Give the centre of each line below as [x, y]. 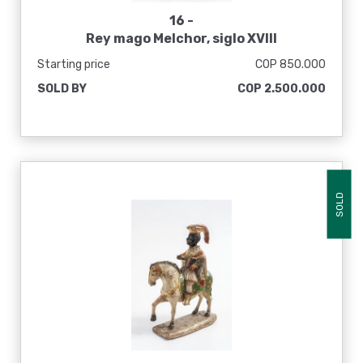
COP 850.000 [290, 64]
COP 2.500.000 [282, 89]
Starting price [74, 64]
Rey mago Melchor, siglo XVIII [181, 38]
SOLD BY [62, 89]
